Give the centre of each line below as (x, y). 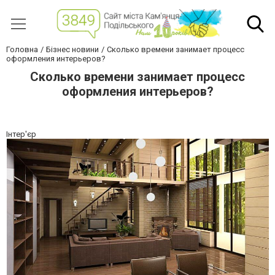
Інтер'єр (21, 134)
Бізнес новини (72, 50)
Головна (22, 50)
